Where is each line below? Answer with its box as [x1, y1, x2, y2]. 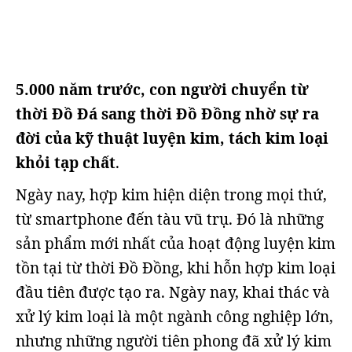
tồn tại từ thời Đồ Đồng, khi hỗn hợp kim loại [16, 258, 335, 278]
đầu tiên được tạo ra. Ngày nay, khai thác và [16, 282, 330, 302]
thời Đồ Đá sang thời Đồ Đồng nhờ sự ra [16, 104, 319, 124]
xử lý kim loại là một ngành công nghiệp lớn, [16, 306, 333, 327]
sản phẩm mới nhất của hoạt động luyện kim [16, 233, 335, 254]
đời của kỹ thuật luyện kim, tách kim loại [16, 128, 328, 148]
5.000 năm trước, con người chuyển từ [16, 79, 309, 100]
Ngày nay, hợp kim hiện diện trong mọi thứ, [16, 185, 327, 205]
